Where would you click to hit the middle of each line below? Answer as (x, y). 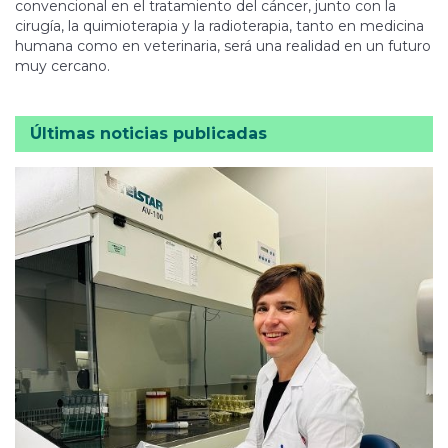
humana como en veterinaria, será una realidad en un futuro (223, 46)
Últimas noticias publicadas (148, 134)
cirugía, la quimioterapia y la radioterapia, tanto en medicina (219, 26)
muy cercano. (62, 66)
